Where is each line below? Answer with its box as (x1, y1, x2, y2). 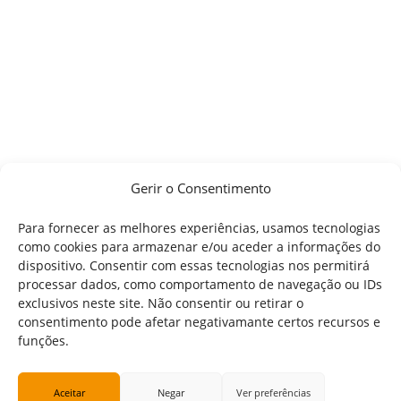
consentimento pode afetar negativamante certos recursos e (18, 313, 380, 330)
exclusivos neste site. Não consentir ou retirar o (18, 294, 303, 311)
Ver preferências (236, 386, 311, 399)
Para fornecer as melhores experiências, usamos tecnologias (18, 219, 380, 236)
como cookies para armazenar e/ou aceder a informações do (18, 238, 380, 255)
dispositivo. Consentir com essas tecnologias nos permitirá (18, 257, 370, 274)
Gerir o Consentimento (130, 179, 271, 197)
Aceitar (53, 386, 85, 399)
